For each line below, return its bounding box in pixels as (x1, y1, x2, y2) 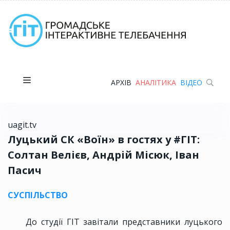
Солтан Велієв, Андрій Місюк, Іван (8, 148, 199, 162)
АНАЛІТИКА (136, 77, 176, 87)
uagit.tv (8, 119, 36, 131)
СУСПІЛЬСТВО (8, 189, 68, 201)
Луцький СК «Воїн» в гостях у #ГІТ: (8, 132, 200, 147)
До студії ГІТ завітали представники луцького (26, 216, 222, 228)
